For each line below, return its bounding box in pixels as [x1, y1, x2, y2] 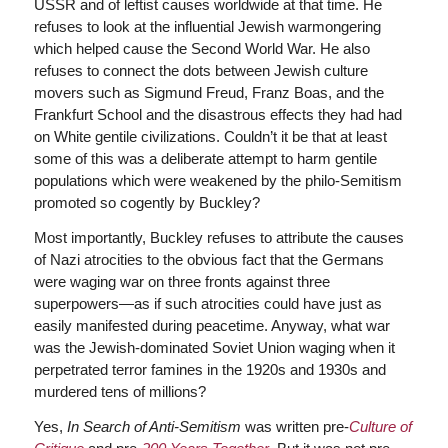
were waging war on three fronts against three [33, 272, 330, 290]
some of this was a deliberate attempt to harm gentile [33, 150, 377, 167]
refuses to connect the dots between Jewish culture [33, 62, 368, 79]
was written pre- [244, 417, 349, 435]
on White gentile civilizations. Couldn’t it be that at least [33, 128, 387, 145]
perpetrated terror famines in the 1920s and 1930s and [33, 360, 386, 378]
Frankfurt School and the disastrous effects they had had [33, 106, 402, 123]
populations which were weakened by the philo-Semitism [33, 172, 402, 189]
